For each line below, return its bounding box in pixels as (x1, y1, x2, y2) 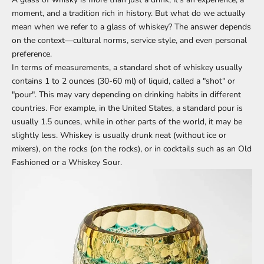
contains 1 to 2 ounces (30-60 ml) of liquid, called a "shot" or (12, 75, 235, 87)
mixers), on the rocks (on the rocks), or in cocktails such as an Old (12, 143, 252, 154)
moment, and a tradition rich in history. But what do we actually (12, 7, 245, 19)
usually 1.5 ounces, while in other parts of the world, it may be (12, 115, 242, 127)
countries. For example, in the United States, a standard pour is (12, 102, 243, 114)
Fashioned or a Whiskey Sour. (12, 156, 122, 168)
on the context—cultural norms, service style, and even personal (12, 34, 247, 46)
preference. (12, 48, 52, 60)
